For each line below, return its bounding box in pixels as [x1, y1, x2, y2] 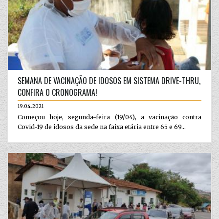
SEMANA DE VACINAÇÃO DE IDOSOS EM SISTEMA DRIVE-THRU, [18, 74, 200, 87]
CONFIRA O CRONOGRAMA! [18, 86, 97, 98]
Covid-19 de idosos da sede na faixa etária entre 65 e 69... [18, 123, 186, 131]
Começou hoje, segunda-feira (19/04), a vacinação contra [18, 113, 201, 121]
